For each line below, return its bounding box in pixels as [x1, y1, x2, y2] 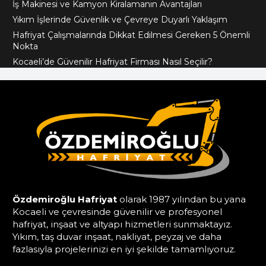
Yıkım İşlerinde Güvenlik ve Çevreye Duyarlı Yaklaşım [12, 14, 227, 25]
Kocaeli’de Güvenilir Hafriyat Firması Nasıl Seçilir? [12, 56, 213, 67]
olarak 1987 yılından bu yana [117, 193, 246, 205]
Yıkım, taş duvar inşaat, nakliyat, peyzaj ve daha [12, 230, 221, 242]
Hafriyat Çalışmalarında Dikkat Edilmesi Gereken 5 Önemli [12, 29, 250, 40]
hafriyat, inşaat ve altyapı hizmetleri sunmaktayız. [12, 218, 232, 230]
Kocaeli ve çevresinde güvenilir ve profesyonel [12, 205, 222, 217]
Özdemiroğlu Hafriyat [12, 193, 117, 205]
